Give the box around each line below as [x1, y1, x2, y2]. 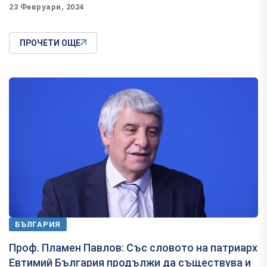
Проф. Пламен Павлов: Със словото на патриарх [9, 241, 257, 254]
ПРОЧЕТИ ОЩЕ [20, 38, 80, 48]
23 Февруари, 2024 [9, 2, 84, 12]
